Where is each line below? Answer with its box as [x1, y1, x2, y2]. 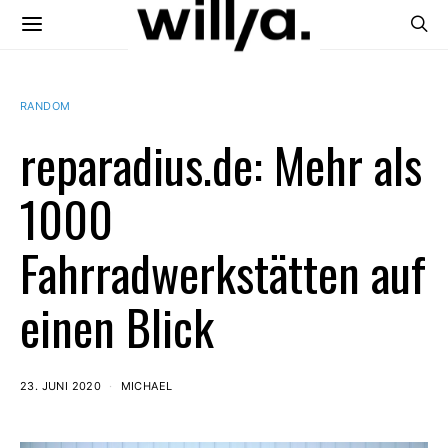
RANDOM [20, 99, 71, 113]
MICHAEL [120, 379, 173, 393]
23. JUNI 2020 [20, 379, 102, 393]
